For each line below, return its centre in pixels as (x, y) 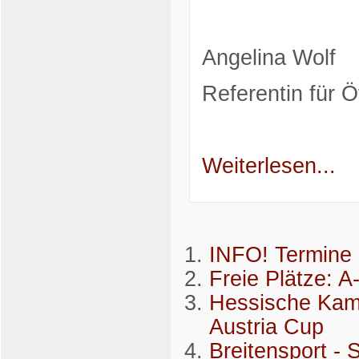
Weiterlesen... (268, 166)
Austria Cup (267, 327)
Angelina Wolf (268, 58)
